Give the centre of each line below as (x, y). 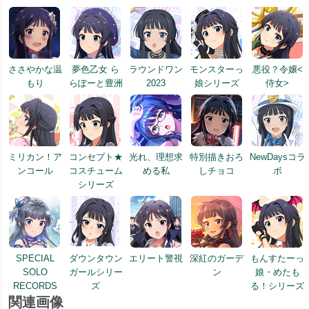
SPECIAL (35, 259)
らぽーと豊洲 (96, 83)
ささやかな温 (35, 70)
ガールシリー (96, 272)
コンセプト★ (96, 157)
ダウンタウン (96, 259)
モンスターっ (217, 70)
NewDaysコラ (277, 157)
